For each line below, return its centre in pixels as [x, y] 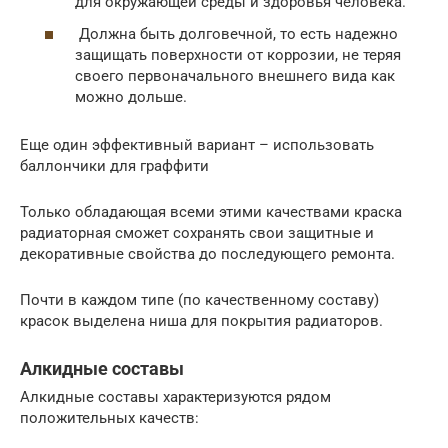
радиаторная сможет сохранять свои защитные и [197, 232]
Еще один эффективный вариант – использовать [197, 144]
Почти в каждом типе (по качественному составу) [199, 299]
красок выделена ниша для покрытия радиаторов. [201, 320]
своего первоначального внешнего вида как [235, 75]
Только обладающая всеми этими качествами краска [211, 211]
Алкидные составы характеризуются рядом [175, 396]
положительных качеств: [109, 417]
